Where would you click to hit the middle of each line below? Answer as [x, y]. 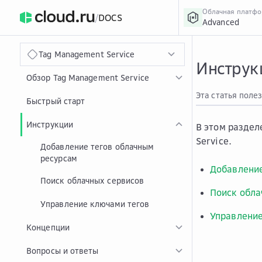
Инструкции [50, 124]
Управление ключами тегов [95, 204]
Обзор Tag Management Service [88, 77]
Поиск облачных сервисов [92, 180]
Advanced [220, 22]
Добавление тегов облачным [97, 146]
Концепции [48, 227]
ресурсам [59, 158]
